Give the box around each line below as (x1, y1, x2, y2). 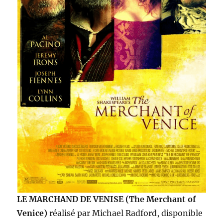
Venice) (17, 208, 50, 219)
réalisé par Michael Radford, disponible (49, 208, 203, 219)
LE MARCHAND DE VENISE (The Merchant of (17, 194, 197, 205)
